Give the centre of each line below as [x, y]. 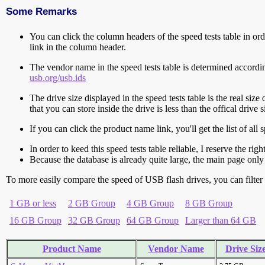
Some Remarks [41, 12]
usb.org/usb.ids [58, 78]
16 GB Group [35, 221]
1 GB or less [33, 203]
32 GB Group [94, 221]
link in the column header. [78, 47]
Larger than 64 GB [221, 221]
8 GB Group [209, 203]
